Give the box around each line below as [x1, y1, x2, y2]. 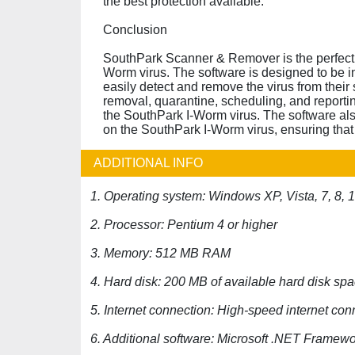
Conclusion [103, 23, 167, 36]
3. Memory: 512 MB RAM [90, 246, 231, 260]
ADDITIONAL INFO [94, 156, 203, 170]
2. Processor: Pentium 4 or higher [90, 218, 277, 231]
